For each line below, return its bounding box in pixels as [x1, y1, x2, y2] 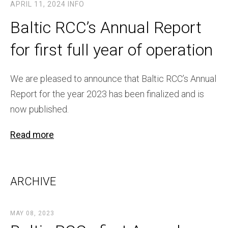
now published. [10, 104, 69, 115]
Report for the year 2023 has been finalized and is [10, 89, 204, 100]
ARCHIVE [10, 175, 56, 188]
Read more [10, 129, 54, 140]
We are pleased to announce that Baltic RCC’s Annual [10, 73, 216, 84]
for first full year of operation [10, 40, 213, 60]
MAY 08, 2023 [10, 210, 54, 217]
